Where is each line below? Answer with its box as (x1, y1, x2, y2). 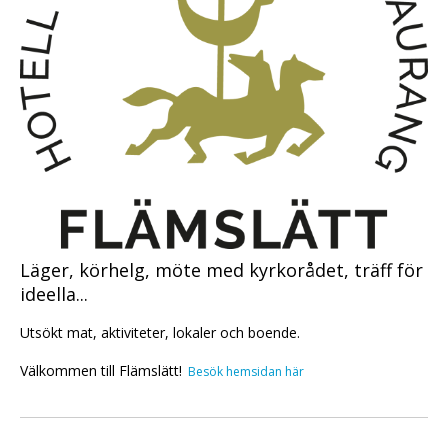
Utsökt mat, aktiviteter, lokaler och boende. (20, 323, 304, 342)
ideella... (20, 282, 88, 306)
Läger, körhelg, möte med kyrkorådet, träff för (20, 258, 423, 282)
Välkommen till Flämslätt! (20, 361, 182, 380)
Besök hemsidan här (188, 363, 304, 380)
